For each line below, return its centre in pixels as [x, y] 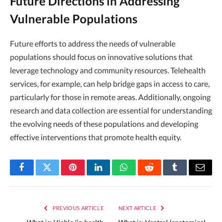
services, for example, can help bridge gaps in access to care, [110, 84]
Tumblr [187, 175]
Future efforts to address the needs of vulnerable [93, 44]
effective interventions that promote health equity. [96, 137]
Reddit [160, 175]
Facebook [38, 175]
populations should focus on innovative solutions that [101, 57]
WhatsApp [142, 175]
